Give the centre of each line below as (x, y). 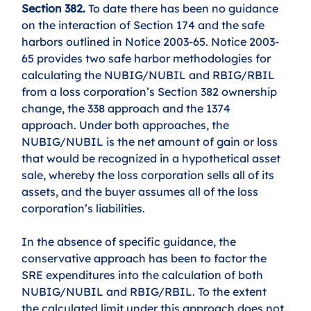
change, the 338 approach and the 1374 (128, 108)
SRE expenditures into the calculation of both (144, 275)
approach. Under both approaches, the (127, 125)
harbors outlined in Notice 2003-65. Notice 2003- (151, 41)
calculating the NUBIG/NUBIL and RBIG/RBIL (150, 75)
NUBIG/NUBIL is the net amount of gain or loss (151, 141)
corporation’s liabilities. (85, 208)
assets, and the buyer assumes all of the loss (142, 191)
